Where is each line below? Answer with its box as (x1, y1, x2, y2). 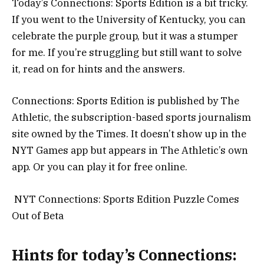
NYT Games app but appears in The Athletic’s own (12, 144, 248, 157)
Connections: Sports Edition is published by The (12, 94, 239, 108)
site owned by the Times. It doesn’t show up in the (12, 127, 246, 141)
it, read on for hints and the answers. (12, 62, 185, 76)
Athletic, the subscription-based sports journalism (12, 111, 251, 124)
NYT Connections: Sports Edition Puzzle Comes (14, 192, 239, 206)
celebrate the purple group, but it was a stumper (12, 29, 238, 43)
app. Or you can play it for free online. (12, 160, 187, 174)
